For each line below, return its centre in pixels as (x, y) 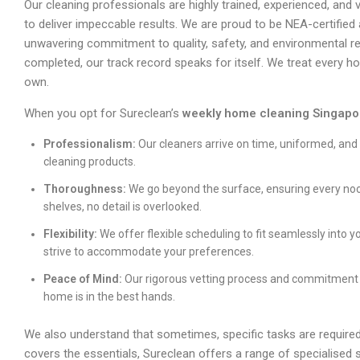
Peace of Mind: (83, 279)
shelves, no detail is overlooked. (123, 207)
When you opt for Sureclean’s (103, 114)
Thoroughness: (85, 189)
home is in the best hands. (109, 297)
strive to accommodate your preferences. (149, 252)
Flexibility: (70, 234)
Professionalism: (90, 144)
